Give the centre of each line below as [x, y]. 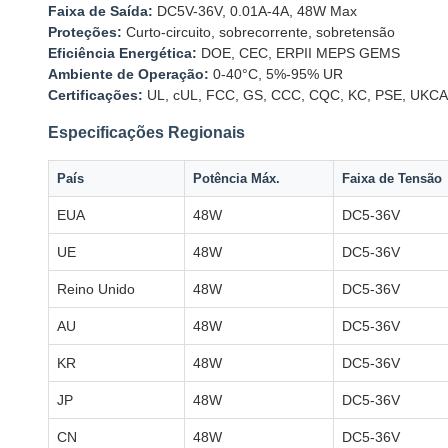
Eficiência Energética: [122, 53]
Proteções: [85, 32]
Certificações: [95, 95]
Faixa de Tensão [392, 178]
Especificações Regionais [146, 132]
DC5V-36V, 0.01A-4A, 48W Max [255, 11]
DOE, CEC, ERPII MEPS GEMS [298, 53]
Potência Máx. [236, 178]
